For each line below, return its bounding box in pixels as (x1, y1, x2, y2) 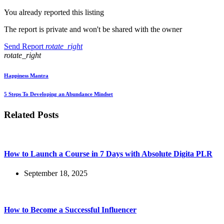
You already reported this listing (4, 7, 104, 16)
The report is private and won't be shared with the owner (4, 24, 182, 33)
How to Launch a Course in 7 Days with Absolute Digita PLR (4, 149, 212, 158)
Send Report (4, 41, 43, 50)
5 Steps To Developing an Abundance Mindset (4, 90, 113, 97)
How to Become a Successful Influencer (4, 205, 136, 214)
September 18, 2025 (24, 169, 87, 178)
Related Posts (4, 109, 58, 120)
